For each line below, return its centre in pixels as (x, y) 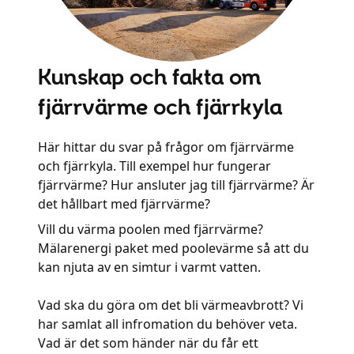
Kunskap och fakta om (149, 76)
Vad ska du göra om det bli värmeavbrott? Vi (171, 305)
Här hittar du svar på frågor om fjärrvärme (166, 147)
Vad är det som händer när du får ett (148, 343)
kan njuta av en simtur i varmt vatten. (149, 267)
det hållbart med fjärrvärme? (124, 204)
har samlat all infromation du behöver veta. (168, 324)
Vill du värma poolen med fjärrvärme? (151, 229)
